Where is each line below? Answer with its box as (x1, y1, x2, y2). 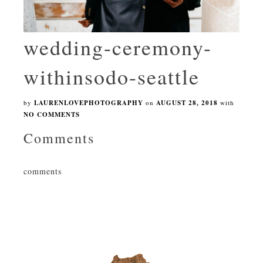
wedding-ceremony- (23, 32, 212, 61)
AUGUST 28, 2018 (156, 97, 218, 107)
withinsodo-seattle (23, 62, 200, 90)
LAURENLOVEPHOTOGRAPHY (34, 97, 143, 107)
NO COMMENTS (23, 109, 80, 119)
